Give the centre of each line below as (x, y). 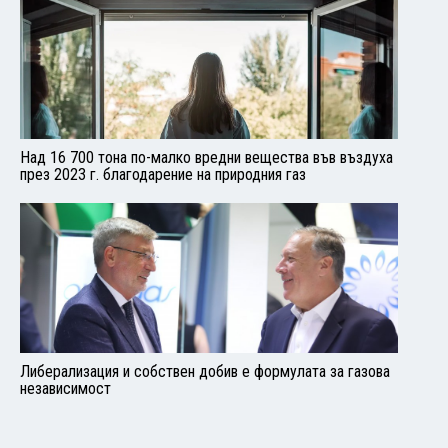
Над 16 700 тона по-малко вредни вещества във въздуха (206, 157)
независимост (65, 388)
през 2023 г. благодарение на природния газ (163, 174)
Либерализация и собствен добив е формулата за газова (205, 371)
